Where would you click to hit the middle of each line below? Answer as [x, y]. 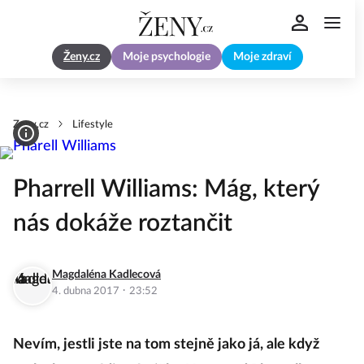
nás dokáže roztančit [123, 223]
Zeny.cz [31, 125]
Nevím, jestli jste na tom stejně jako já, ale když [166, 344]
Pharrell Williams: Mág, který [166, 189]
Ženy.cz [82, 57]
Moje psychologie [167, 57]
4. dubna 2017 [87, 291]
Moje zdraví [262, 57]
